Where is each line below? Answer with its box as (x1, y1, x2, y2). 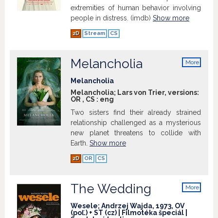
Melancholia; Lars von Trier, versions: (71, 89, 199, 96)
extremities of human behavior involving (71, 4, 201, 12)
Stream (84, 30, 105, 36)
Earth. (71, 139, 90, 147)
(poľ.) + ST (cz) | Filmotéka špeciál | (71, 209, 187, 217)
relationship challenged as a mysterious (71, 119, 201, 127)
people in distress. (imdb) (71, 14, 153, 22)
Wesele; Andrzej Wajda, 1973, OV (71, 202, 184, 210)
